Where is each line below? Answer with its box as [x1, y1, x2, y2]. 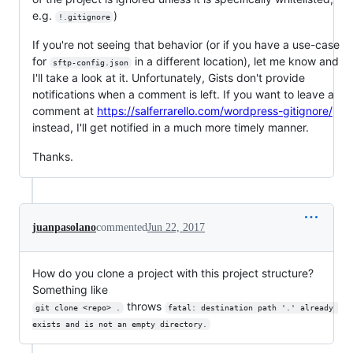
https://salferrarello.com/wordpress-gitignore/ [97, 103, 333, 117]
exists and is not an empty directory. [32, 319, 207, 329]
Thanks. [32, 149, 73, 163]
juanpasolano [32, 221, 96, 233]
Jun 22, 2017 [147, 221, 205, 233]
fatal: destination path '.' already [167, 303, 338, 312]
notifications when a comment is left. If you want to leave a [32, 87, 334, 101]
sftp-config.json [52, 58, 128, 67]
